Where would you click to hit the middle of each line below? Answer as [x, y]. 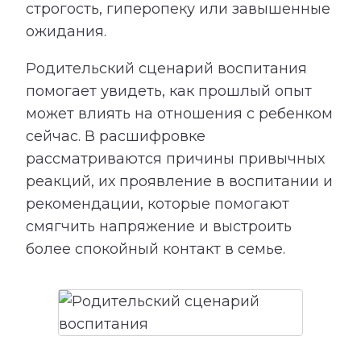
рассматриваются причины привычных [175, 159]
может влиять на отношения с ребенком [179, 114]
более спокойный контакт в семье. [156, 249]
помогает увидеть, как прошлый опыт [169, 91]
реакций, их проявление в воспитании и [179, 182]
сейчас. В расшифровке [116, 137]
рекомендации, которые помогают [158, 204]
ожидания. [66, 32]
